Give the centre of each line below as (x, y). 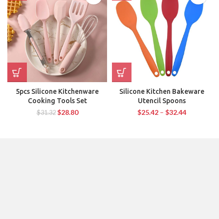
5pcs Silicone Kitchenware (57, 91)
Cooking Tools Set (57, 100)
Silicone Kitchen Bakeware (162, 91)
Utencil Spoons (162, 100)
